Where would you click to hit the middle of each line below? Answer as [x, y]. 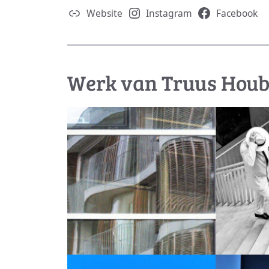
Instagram [169, 13]
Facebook [237, 13]
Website [104, 13]
